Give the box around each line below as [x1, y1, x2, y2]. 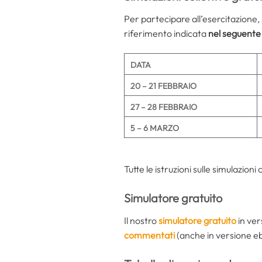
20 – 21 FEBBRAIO [130, 81, 196, 92]
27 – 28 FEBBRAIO [130, 102, 197, 113]
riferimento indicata [124, 27, 206, 40]
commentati [124, 229, 175, 241]
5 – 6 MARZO [130, 123, 179, 134]
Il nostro [124, 214, 158, 226]
